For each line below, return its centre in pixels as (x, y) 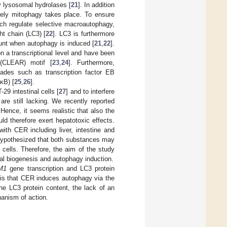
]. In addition (96, 5)
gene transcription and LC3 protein (61, 169)
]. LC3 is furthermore (84, 34)
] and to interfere (90, 92)
